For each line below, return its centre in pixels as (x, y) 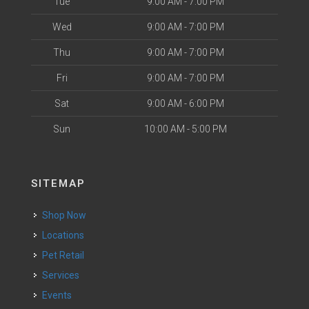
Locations (66, 235)
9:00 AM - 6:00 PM (185, 103)
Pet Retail (66, 255)
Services (64, 275)
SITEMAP (58, 183)
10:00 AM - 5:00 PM (185, 129)
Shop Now (67, 215)
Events (60, 295)
